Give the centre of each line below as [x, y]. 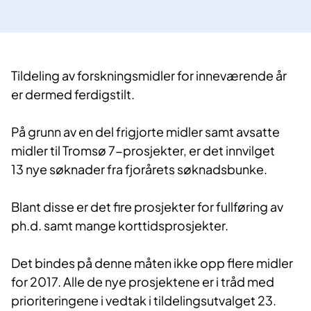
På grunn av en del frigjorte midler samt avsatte [145, 131]
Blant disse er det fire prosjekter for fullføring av [147, 206]
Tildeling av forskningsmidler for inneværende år [149, 75]
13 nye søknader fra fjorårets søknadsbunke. [139, 169]
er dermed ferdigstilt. [73, 94]
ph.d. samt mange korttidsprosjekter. [122, 225]
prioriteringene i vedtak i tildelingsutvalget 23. [144, 300]
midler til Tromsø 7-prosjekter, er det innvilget [143, 150]
